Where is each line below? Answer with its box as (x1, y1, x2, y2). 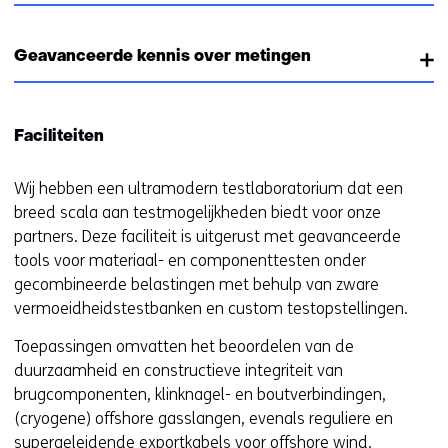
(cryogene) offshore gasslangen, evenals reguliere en (14, 408, 393, 428)
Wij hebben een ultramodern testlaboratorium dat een (14, 178, 403, 198)
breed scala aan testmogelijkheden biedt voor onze (14, 202, 381, 222)
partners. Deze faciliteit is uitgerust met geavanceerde (14, 226, 401, 246)
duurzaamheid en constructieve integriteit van (14, 360, 343, 380)
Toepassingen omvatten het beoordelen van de (14, 336, 354, 356)
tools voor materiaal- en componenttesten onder (14, 250, 366, 270)
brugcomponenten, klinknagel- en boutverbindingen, (14, 384, 386, 404)
